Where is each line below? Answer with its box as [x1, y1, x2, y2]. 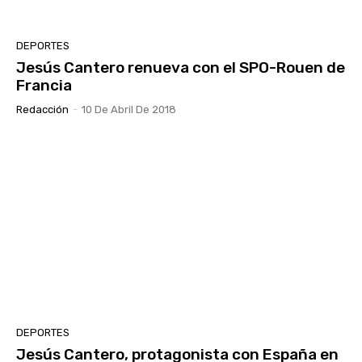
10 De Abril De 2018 [82, 103, 176, 116]
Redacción [16, 103, 69, 116]
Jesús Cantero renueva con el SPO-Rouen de [16, 57, 345, 77]
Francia [16, 75, 72, 95]
